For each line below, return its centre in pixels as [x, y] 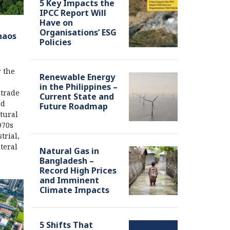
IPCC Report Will [73, 13]
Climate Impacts [74, 190]
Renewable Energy [77, 77]
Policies [55, 42]
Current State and [77, 96]
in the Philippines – [79, 87]
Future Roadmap [74, 106]
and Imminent [69, 180]
